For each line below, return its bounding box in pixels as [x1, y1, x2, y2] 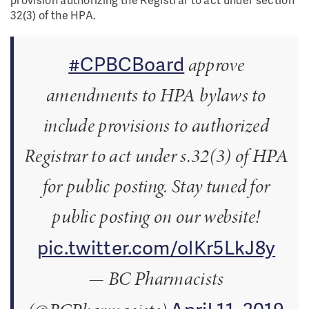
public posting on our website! [52, 203, 261, 229]
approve [184, 52, 244, 77]
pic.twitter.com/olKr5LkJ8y [37, 233, 276, 260]
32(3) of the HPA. [10, 7, 99, 23]
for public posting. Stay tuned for [42, 173, 270, 199]
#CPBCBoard [68, 50, 185, 77]
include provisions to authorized [43, 112, 270, 138]
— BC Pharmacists [88, 266, 224, 291]
